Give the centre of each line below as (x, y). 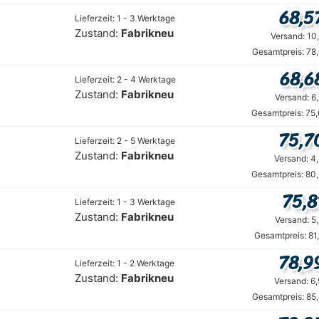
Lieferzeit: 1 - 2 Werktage (125, 263)
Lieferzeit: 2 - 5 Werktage (125, 140)
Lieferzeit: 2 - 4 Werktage (125, 79)
